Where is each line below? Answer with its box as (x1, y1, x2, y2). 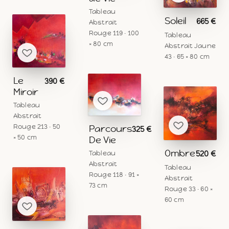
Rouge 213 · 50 (13, 122, 60, 131)
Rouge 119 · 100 (89, 29, 139, 38)
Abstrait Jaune (165, 41, 216, 51)
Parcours (89, 122, 132, 134)
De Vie (89, 133, 116, 146)
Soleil (165, 15, 186, 27)
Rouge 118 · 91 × (89, 170, 140, 179)
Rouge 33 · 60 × (165, 184, 213, 193)
